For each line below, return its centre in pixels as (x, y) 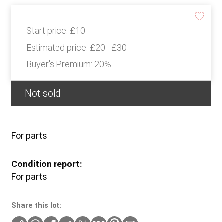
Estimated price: (58, 48)
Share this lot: (36, 205)
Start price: (48, 31)
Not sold (43, 93)
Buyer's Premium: (60, 64)
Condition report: (47, 164)
